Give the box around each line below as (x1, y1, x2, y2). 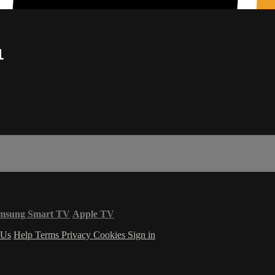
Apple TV (72, 209, 114, 220)
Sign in (128, 230, 155, 241)
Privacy (61, 230, 93, 241)
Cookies (93, 230, 128, 241)
